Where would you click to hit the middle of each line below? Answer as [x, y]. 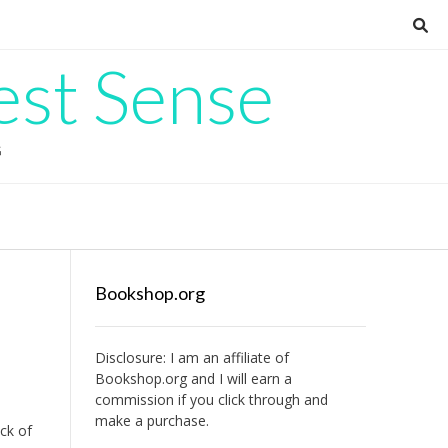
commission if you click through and [211, 399]
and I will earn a [239, 378]
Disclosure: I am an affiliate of [191, 357]
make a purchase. [151, 420]
